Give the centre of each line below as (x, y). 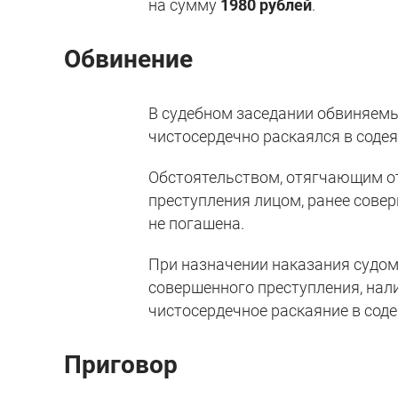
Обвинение (128, 59)
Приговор (121, 364)
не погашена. (197, 223)
